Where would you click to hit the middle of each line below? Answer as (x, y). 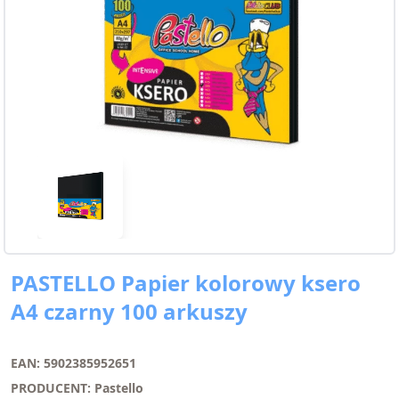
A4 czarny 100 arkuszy (129, 312)
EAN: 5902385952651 (73, 363)
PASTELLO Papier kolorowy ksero (186, 283)
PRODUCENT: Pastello (77, 388)
